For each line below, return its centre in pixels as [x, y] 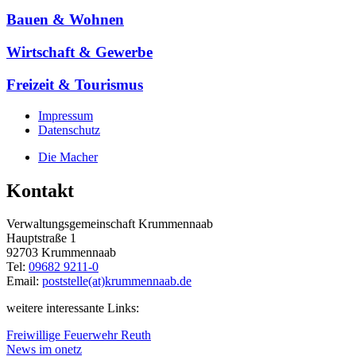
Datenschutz [69, 130]
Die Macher [68, 157]
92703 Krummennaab [61, 253]
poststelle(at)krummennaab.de [117, 281]
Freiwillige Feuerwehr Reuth [79, 335]
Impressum [66, 115]
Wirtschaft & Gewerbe [79, 52]
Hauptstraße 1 [41, 238]
